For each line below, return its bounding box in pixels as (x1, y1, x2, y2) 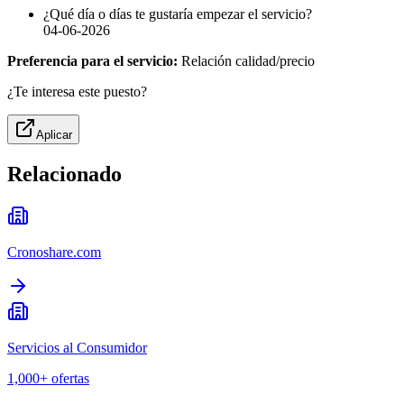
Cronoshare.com (7, 244, 101, 261)
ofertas (51, 371, 89, 387)
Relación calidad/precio (178, 53, 315, 69)
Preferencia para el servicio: (7, 53, 178, 69)
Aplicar (36, 128, 72, 142)
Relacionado (7, 162, 122, 187)
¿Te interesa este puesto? (7, 84, 147, 100)
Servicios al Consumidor (7, 340, 147, 356)
